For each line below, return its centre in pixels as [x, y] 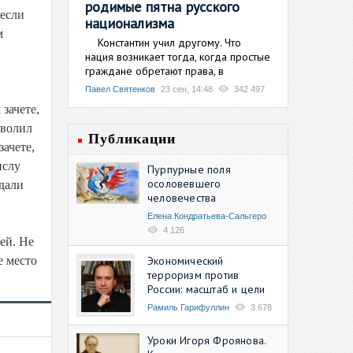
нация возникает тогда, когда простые [178, 56]
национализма [130, 23]
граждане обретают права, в [154, 71]
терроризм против [193, 275]
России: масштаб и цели [206, 289]
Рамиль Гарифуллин [188, 307]
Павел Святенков [120, 89]
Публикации [132, 138]
